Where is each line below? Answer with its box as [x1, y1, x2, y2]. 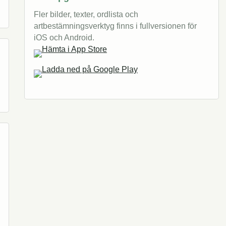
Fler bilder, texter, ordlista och [34, 10, 138, 19]
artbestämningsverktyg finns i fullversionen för [34, 21, 197, 30]
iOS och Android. [34, 33, 94, 42]
